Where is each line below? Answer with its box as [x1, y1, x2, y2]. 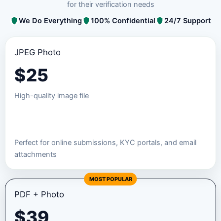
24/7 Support [164, 16, 211, 25]
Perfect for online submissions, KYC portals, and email [14, 138, 197, 147]
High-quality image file [14, 91, 89, 101]
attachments [14, 149, 57, 159]
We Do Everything [19, 16, 82, 25]
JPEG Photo [14, 47, 61, 58]
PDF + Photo [14, 189, 65, 199]
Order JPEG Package [74, 115, 147, 125]
